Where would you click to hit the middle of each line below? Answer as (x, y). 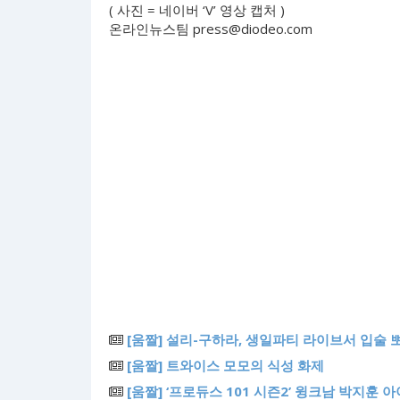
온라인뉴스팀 (151, 29)
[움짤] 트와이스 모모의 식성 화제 (225, 365)
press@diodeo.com (253, 29)
